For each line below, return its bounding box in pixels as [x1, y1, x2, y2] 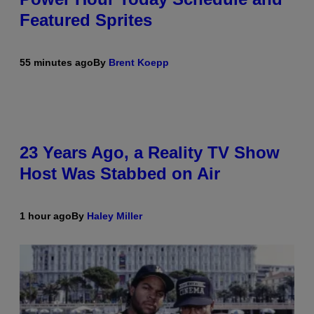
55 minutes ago [20, 57, 93, 69]
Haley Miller [87, 210, 142, 222]
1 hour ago [20, 210, 71, 222]
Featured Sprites [20, 11, 152, 30]
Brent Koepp [109, 57, 169, 69]
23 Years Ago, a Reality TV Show [20, 143, 280, 163]
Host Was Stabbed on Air [20, 164, 220, 184]
